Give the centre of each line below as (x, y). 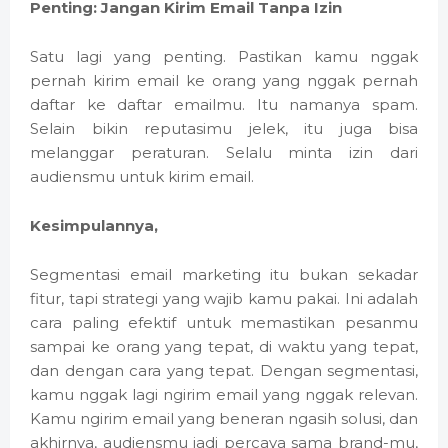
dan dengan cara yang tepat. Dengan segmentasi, (224, 371)
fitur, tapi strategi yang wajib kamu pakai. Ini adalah (224, 299)
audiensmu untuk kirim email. (142, 177)
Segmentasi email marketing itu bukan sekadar (224, 275)
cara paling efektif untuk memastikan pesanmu (224, 323)
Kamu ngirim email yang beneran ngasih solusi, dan (224, 419)
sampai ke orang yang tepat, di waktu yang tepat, (224, 347)
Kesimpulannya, (94, 226)
